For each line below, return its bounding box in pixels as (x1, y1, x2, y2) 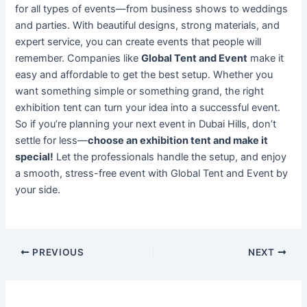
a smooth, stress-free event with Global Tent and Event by (15, 167, 288, 180)
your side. (15, 183, 61, 196)
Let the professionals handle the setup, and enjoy (53, 150, 287, 163)
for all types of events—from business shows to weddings (15, 2, 288, 15)
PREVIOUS (29, 246, 84, 258)
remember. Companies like (15, 51, 142, 64)
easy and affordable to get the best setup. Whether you (15, 68, 273, 81)
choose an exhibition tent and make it (88, 134, 269, 147)
